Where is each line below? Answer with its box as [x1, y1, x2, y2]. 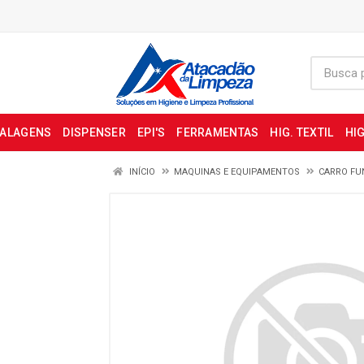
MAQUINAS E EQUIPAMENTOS [174, 167, 300, 177]
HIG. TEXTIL [270, 126, 334, 139]
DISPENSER [63, 126, 126, 139]
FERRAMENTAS [176, 126, 259, 139]
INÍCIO [127, 167, 155, 177]
